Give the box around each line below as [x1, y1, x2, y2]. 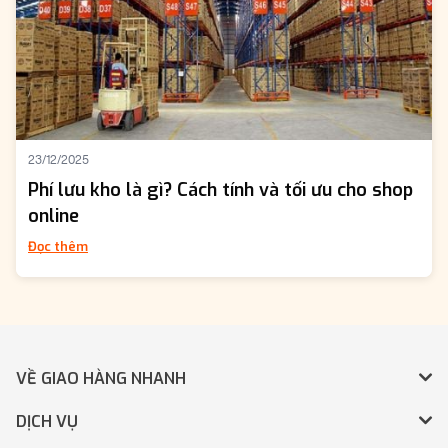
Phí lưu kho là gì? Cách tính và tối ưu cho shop [28, 178, 413, 203]
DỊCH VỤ [16, 411, 78, 433]
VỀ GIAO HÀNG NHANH [16, 368, 186, 390]
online [28, 204, 79, 229]
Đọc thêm [28, 238, 88, 256]
